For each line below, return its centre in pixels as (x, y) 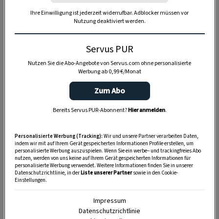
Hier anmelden (146, 110)
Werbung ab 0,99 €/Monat (109, 72)
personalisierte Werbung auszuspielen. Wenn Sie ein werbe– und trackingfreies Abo (108, 151)
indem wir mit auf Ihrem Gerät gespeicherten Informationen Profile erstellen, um (104, 144)
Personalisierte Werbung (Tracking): (58, 136)
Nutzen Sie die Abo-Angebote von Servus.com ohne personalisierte (109, 64)
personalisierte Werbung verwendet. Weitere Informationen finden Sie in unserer (104, 166)
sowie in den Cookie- (155, 173)
